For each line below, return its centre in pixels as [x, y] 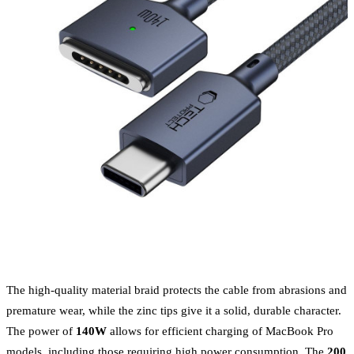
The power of [41, 330]
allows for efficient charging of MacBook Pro [220, 330]
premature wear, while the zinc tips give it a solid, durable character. [174, 310]
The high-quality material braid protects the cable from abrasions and [177, 289]
